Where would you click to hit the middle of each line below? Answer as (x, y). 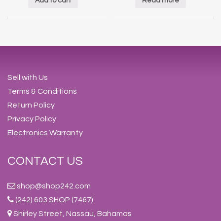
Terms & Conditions (42, 92)
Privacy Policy (32, 119)
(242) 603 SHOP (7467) (54, 200)
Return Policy (31, 105)
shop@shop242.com (54, 186)
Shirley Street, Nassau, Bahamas (72, 214)
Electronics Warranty (45, 133)
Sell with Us (28, 78)
